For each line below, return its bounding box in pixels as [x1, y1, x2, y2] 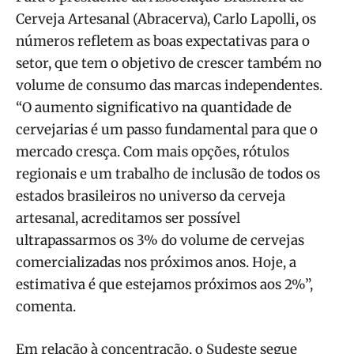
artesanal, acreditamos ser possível [16, 209, 240, 227]
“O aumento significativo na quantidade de [16, 98, 292, 116]
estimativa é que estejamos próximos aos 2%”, [16, 275, 313, 293]
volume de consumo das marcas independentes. [16, 76, 322, 94]
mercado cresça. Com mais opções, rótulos [16, 142, 289, 160]
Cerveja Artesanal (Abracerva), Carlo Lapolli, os [16, 9, 316, 28]
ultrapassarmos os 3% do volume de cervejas [16, 231, 304, 249]
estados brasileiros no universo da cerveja [16, 186, 285, 205]
